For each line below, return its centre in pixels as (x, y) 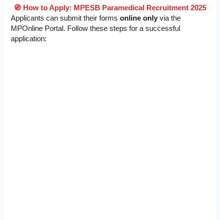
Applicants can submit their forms (66, 18)
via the (169, 18)
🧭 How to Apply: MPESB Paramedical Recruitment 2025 (110, 8)
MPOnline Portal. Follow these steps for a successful (96, 29)
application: (29, 39)
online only (139, 18)
